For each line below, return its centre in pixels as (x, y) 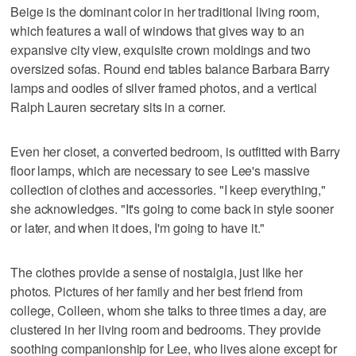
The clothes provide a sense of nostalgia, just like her (157, 272)
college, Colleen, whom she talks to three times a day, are (169, 310)
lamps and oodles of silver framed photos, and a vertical (164, 87)
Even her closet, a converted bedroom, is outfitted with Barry (175, 151)
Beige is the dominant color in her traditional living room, (165, 11)
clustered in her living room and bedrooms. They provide (166, 329)
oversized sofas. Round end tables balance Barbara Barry (170, 68)
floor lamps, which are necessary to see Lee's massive (160, 170)
